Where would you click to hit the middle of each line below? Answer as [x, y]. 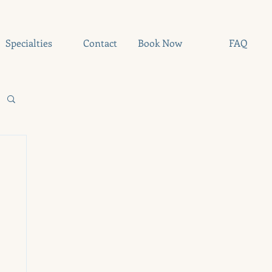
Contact [100, 43]
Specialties [29, 43]
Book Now [160, 43]
